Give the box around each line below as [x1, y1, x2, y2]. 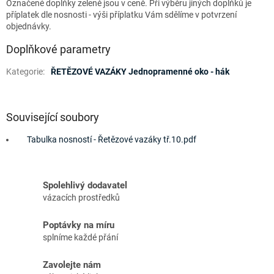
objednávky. [6, 21, 51, 32]
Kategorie [6, 67, 43, 77]
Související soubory [6, 111, 99, 124]
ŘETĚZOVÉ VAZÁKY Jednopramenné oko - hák [51, 67, 229, 77]
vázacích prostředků [43, 193, 120, 203]
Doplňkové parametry [6, 43, 111, 56]
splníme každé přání [43, 232, 118, 243]
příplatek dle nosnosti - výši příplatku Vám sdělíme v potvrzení [6, 10, 237, 20]
